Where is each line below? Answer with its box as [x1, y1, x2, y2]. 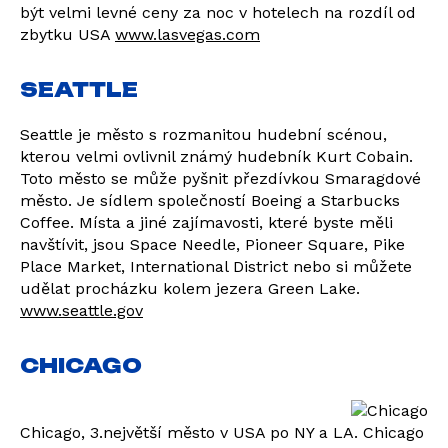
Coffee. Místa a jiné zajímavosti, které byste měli [20, 213, 393, 232]
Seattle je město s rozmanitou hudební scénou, [20, 125, 387, 144]
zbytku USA [20, 25, 115, 44]
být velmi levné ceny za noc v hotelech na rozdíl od [20, 3, 416, 22]
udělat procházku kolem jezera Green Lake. [20, 279, 360, 298]
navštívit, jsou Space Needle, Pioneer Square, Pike [20, 235, 405, 254]
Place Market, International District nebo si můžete [20, 257, 412, 276]
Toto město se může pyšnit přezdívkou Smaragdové [20, 169, 421, 188]
